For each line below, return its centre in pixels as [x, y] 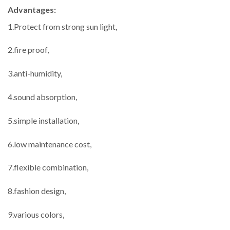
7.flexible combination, [48, 167]
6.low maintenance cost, [50, 144]
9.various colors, [36, 214]
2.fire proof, [28, 50]
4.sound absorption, [42, 97]
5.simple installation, [43, 120]
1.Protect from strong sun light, [62, 26]
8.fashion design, [37, 191]
